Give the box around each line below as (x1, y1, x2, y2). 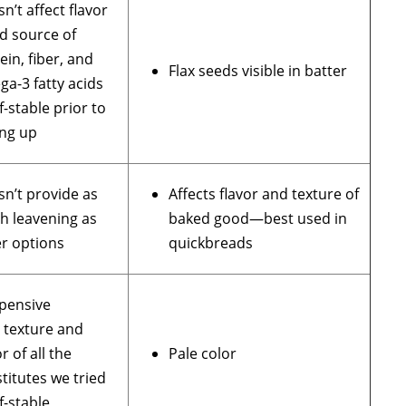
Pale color (169, 343, 237, 364)
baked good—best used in (169, 208, 348, 229)
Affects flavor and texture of (169, 184, 360, 205)
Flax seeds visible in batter (169, 61, 348, 82)
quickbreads (169, 233, 254, 254)
